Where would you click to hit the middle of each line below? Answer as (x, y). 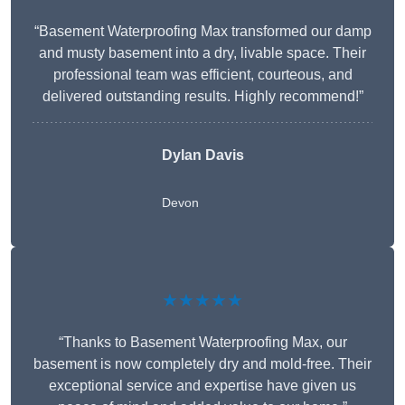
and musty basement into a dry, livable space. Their (202, 53)
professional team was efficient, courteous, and (202, 75)
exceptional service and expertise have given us (202, 386)
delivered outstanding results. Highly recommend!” (202, 97)
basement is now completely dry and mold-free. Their (202, 364)
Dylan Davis (202, 155)
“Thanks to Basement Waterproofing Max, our (202, 343)
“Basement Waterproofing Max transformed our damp (202, 32)
